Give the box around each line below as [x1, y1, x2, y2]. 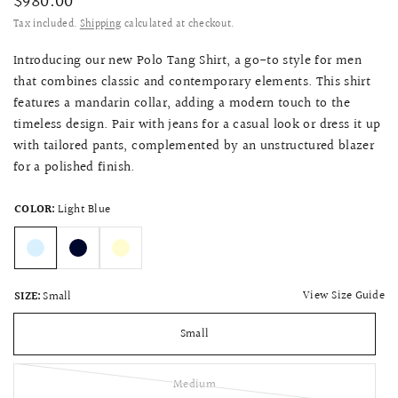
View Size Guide [303, 287, 385, 306]
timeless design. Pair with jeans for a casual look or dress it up [13, 114, 381, 135]
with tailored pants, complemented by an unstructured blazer [13, 135, 375, 156]
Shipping [79, 15, 122, 33]
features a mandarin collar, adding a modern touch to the [13, 92, 351, 114]
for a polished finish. [13, 156, 139, 178]
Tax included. [13, 15, 80, 33]
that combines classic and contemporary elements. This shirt [13, 71, 371, 92]
